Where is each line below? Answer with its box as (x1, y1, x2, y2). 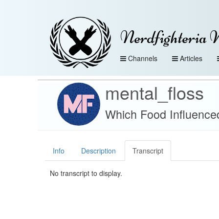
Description (81, 146, 116, 155)
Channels (128, 53, 157, 63)
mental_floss (105, 80, 204, 105)
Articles (180, 53, 202, 63)
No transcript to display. (50, 168, 122, 178)
